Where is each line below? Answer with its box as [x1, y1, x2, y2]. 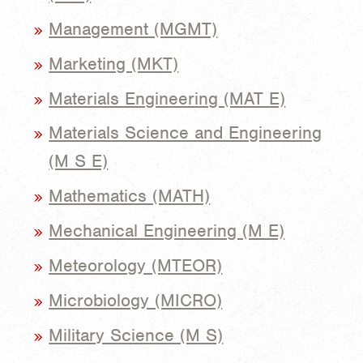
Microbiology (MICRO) [49, 288, 223, 311]
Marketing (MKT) [49, 52, 179, 75]
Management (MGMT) [49, 17, 218, 40]
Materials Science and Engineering [49, 122, 322, 144]
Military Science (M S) [49, 323, 224, 346]
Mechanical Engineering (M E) [49, 220, 285, 242]
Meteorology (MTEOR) [49, 254, 223, 276]
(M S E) [49, 150, 109, 173]
